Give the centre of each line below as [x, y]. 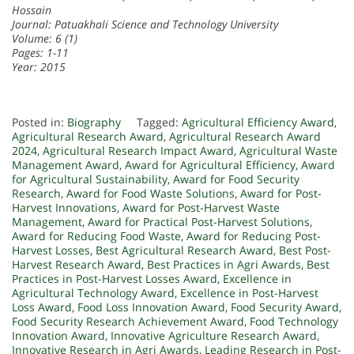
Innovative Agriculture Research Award [214, 336]
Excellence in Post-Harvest [249, 293]
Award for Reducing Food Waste [96, 236]
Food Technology [294, 322]
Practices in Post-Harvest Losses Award [115, 279]
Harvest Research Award [77, 265]
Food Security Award [285, 307]
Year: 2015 [39, 67]
